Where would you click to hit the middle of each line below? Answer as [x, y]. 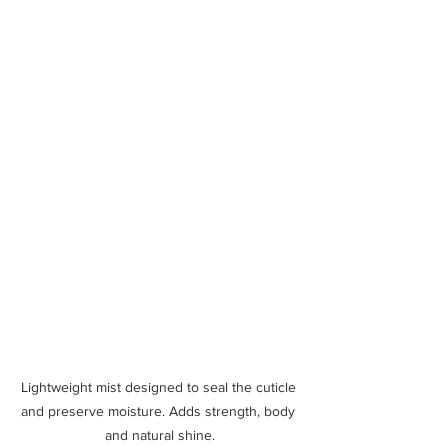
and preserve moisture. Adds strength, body [160, 411]
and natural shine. [160, 435]
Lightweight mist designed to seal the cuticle [160, 387]
